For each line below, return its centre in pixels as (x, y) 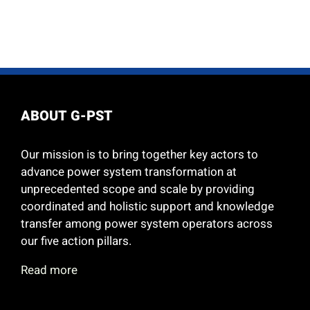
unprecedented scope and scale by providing (138, 189)
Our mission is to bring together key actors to (139, 154)
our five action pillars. (76, 241)
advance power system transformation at (129, 172)
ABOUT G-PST (67, 116)
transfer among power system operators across (147, 224)
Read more (49, 270)
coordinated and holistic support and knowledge (147, 206)
